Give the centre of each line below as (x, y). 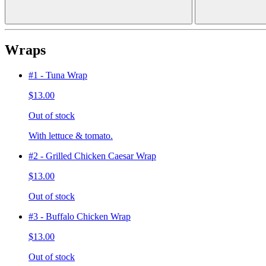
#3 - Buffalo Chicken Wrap (80, 217)
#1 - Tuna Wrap (58, 75)
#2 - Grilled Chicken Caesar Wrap (92, 156)
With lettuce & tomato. (71, 136)
